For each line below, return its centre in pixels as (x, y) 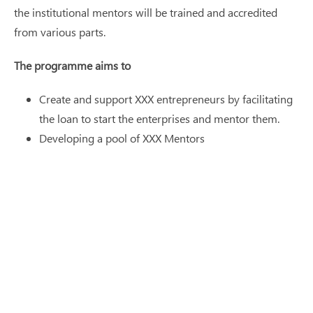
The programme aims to (72, 65)
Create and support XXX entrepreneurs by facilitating (166, 99)
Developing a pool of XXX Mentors (122, 138)
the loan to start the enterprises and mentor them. (159, 118)
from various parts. (60, 31)
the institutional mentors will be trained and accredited (146, 12)
